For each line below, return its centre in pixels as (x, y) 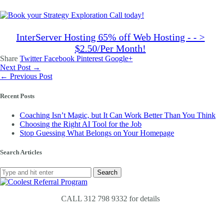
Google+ (119, 59)
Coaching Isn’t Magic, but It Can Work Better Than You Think (118, 115)
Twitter (32, 59)
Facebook (60, 59)
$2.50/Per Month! (110, 49)
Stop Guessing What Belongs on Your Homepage (97, 133)
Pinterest (91, 59)
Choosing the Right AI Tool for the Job (81, 124)
